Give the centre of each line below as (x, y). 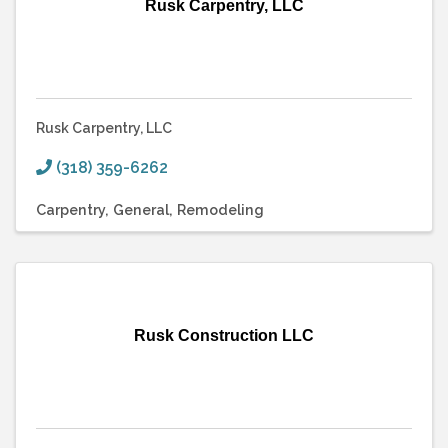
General (141, 209)
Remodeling (220, 209)
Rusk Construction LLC (224, 335)
